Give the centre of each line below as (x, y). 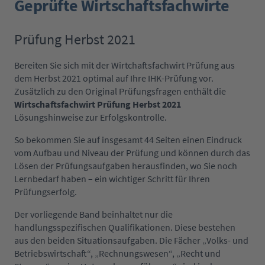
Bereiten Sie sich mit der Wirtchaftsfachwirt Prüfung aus (125, 65)
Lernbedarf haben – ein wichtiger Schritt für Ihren (112, 179)
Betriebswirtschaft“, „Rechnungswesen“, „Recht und (117, 253)
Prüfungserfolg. (46, 192)
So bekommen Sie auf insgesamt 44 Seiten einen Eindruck (128, 140)
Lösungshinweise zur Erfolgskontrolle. (91, 117)
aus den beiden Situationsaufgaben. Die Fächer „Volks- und (131, 240)
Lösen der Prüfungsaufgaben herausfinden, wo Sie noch (126, 166)
